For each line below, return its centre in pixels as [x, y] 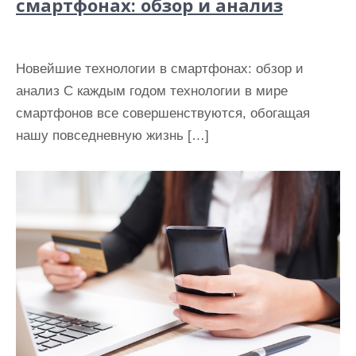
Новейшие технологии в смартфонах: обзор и [160, 69]
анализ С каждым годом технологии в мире [152, 91]
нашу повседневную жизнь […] [112, 136]
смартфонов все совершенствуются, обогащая [163, 114]
